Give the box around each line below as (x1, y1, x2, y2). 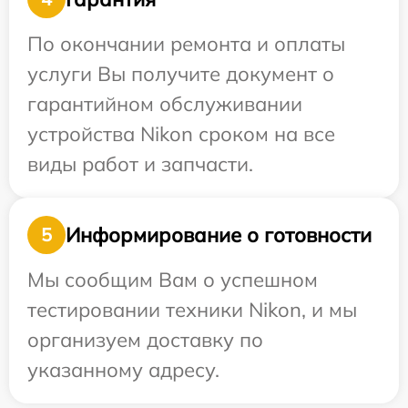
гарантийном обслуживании (27, 91, 302, 117)
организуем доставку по (27, 327, 263, 352)
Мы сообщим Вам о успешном (27, 267, 318, 292)
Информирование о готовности (66, 221, 372, 248)
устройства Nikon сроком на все (27, 121, 335, 147)
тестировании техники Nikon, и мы (27, 297, 357, 322)
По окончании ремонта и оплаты (27, 31, 345, 56)
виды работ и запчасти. (27, 151, 253, 177)
